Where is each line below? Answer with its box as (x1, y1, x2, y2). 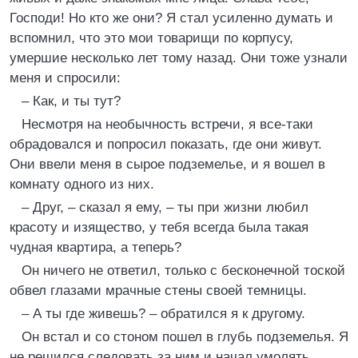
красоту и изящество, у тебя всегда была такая (10, 220, 308, 235)
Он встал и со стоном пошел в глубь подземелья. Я (22, 329, 348, 344)
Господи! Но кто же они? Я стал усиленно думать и (10, 10, 333, 26)
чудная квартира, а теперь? (10, 240, 181, 255)
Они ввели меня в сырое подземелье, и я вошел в (10, 157, 325, 172)
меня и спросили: (10, 70, 121, 86)
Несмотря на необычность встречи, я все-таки (22, 117, 313, 132)
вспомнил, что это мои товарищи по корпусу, (10, 30, 293, 46)
